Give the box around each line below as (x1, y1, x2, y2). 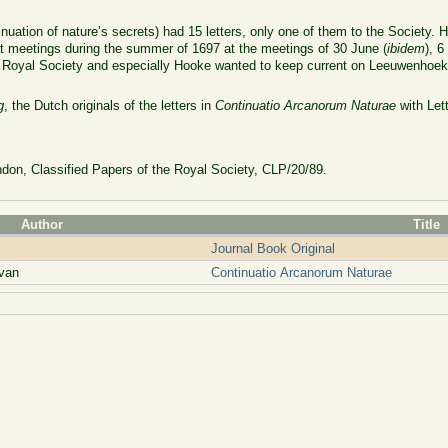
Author (21, 217, 64, 233)
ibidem (387, 40, 426, 56)
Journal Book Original (210, 241, 335, 257)
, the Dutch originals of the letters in (4, 98, 216, 114)
